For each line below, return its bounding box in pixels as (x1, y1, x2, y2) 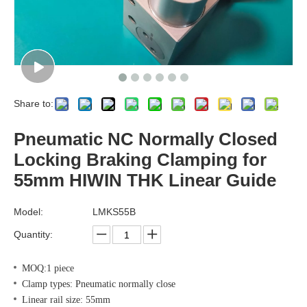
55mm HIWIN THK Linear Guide (14, 170, 276, 191)
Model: (14, 206, 43, 217)
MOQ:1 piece (22, 263, 74, 273)
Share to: (14, 98, 53, 109)
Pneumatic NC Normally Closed (14, 129, 278, 149)
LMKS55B (93, 206, 136, 217)
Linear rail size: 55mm (22, 295, 110, 305)
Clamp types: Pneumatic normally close (22, 279, 175, 289)
